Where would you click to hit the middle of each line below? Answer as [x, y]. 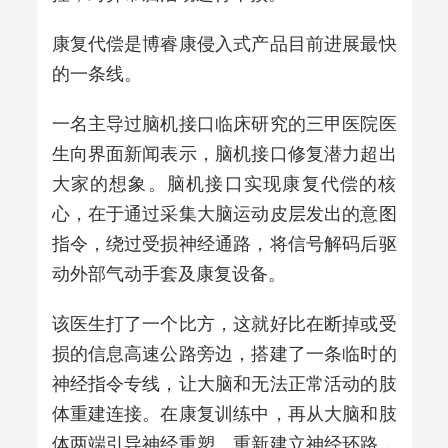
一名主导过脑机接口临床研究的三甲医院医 [224, 122]
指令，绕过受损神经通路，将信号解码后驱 [224, 242]
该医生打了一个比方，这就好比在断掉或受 [224, 322]
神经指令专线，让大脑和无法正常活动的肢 [224, 382]
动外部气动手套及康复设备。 [168, 272]
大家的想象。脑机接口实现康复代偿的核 [224, 182]
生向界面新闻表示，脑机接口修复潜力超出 [224, 152]
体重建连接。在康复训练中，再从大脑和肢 [224, 412]
